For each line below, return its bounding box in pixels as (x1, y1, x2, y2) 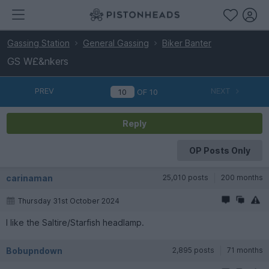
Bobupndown (6, 245, 62, 256)
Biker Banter (162, 38, 211, 48)
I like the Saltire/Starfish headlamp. (6, 217, 144, 228)
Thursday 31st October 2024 (18, 196, 119, 205)
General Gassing (83, 38, 149, 48)
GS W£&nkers (7, 55, 68, 67)
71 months (227, 245, 263, 255)
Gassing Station (7, 38, 70, 48)
